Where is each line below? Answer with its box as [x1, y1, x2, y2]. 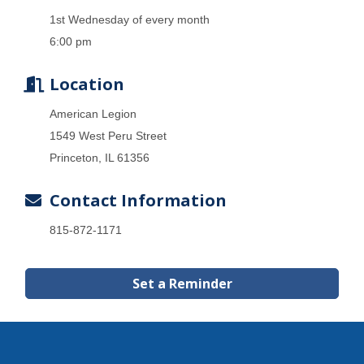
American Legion [50, 106, 136, 120]
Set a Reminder [132, 274, 232, 292]
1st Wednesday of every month [50, 12, 210, 26]
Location [50, 72, 124, 95]
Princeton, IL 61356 [50, 150, 149, 164]
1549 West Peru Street [50, 128, 167, 142]
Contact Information [50, 188, 227, 211]
